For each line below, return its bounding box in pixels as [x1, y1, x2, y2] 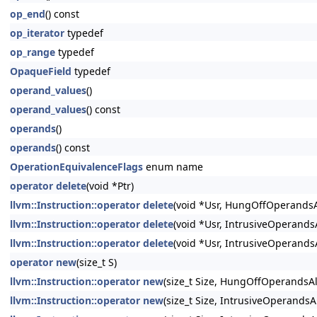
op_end [10, 7, 45, 21]
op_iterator [10, 26, 64, 40]
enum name [143, 160, 203, 173]
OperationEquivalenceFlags [10, 160, 143, 173]
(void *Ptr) [86, 179, 134, 192]
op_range [10, 45, 55, 59]
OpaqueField [10, 64, 71, 78]
